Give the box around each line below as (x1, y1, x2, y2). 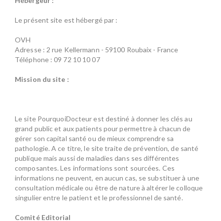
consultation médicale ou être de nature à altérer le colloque (15, 184, 203, 192)
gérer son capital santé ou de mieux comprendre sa (15, 134, 174, 143)
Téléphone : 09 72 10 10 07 (15, 55, 100, 64)
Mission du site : (15, 75, 69, 83)
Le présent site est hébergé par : (15, 16, 118, 24)
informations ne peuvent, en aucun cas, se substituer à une (15, 174, 199, 182)
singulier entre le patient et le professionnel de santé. (15, 193, 183, 202)
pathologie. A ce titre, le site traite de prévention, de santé (15, 144, 199, 152)
